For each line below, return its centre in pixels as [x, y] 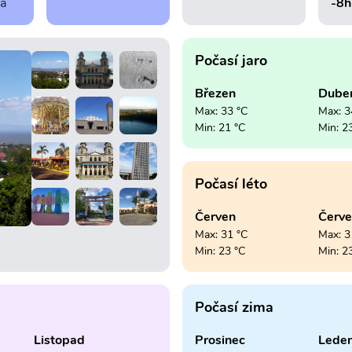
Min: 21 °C [220, 128]
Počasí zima [234, 308]
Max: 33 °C [221, 112]
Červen [215, 217]
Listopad [59, 341]
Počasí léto [231, 184]
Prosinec [220, 341]
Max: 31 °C [221, 235]
